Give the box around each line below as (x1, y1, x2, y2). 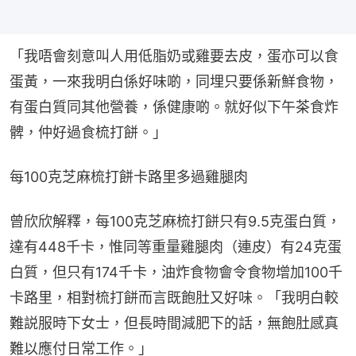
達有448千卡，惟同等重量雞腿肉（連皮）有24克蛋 (10, 238, 342, 256)
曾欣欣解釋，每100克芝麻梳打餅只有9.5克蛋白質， (10, 213, 341, 230)
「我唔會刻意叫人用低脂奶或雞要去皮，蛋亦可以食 (10, 48, 339, 65)
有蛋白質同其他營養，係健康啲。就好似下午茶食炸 (10, 99, 339, 116)
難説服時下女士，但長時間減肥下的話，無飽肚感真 (10, 315, 339, 332)
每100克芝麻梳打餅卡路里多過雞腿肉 (10, 168, 248, 186)
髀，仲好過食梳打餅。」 (10, 124, 167, 141)
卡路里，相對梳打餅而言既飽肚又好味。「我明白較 (10, 289, 339, 307)
